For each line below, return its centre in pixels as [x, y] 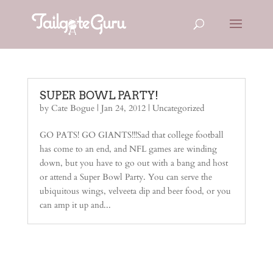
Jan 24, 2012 [123, 108]
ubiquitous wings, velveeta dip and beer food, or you [135, 191]
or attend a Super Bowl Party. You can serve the [126, 177]
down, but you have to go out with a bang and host [133, 163]
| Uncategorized [175, 108]
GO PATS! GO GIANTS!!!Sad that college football [131, 135]
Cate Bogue [73, 108]
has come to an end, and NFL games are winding [128, 149]
